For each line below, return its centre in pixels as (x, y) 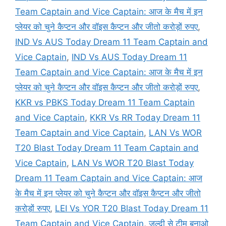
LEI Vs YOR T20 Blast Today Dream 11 (132, 208)
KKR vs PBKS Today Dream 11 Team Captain (105, 102)
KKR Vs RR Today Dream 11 (145, 118)
